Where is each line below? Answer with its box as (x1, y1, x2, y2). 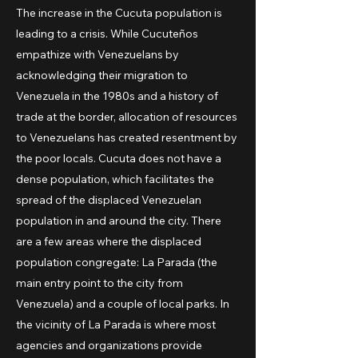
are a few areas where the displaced (16, 234, 201, 249)
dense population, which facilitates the (16, 172, 214, 186)
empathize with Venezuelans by (16, 47, 179, 62)
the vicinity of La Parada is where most (16, 317, 216, 332)
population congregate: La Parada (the (16, 255, 217, 269)
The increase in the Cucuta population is (16, 6, 222, 20)
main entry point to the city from (16, 276, 183, 290)
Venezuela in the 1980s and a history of (16, 89, 218, 103)
